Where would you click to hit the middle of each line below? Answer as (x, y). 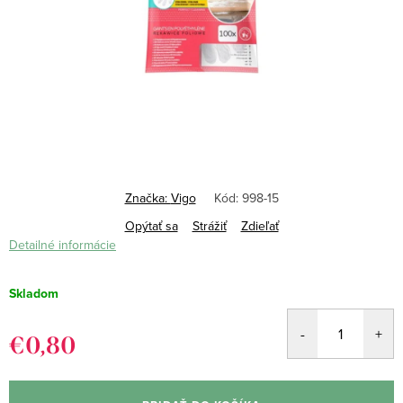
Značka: (148, 198)
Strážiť (209, 226)
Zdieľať (260, 226)
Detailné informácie (63, 245)
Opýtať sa (151, 226)
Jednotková (40, 367)
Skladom (34, 294)
